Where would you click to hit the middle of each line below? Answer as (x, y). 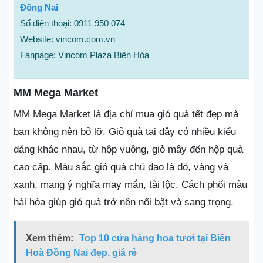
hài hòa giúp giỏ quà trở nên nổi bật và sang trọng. (124, 202)
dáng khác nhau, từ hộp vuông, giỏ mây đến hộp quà (128, 149)
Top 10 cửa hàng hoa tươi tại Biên (155, 238)
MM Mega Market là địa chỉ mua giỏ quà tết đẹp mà (126, 114)
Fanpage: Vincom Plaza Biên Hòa (85, 55)
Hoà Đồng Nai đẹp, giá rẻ (81, 252)
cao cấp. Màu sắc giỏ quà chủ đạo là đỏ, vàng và (121, 167)
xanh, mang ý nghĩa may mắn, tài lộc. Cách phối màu (130, 184)
